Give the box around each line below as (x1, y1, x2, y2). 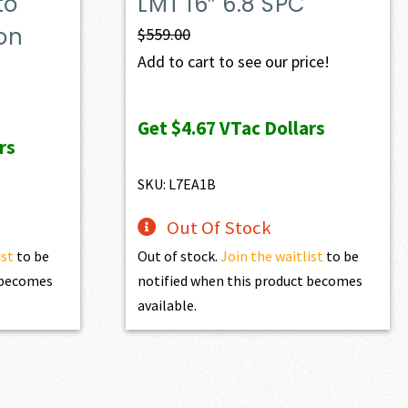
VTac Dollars (216, 115, 326, 140)
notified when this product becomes (138, 270, 363, 290)
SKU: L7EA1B (138, 174, 217, 193)
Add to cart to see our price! (138, 50, 331, 72)
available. (138, 295, 198, 314)
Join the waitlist (220, 246, 324, 265)
